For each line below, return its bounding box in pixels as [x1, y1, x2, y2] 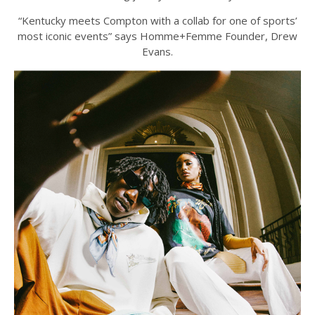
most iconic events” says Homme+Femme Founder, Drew [18, 29, 297, 44]
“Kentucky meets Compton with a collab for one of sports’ [18, 13, 297, 28]
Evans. [142, 44, 173, 59]
